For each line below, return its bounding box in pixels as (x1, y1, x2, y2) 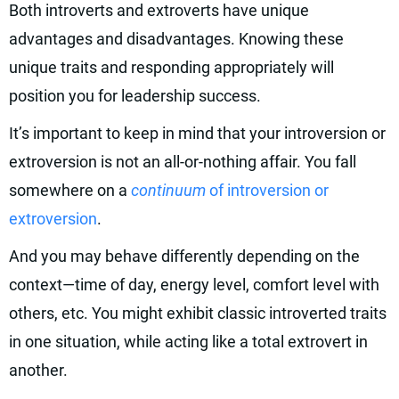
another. (9, 361, 68, 379)
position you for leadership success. (9, 86, 261, 105)
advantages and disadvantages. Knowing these (9, 29, 344, 48)
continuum (131, 181, 209, 199)
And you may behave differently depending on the (9, 247, 360, 265)
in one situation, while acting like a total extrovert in (9, 332, 368, 351)
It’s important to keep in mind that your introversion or (9, 124, 386, 142)
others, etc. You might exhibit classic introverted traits (9, 304, 387, 322)
